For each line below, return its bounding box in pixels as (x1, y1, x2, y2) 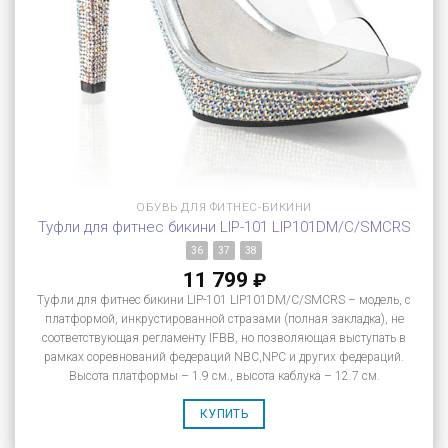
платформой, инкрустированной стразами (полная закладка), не (44, 311, 404, 326)
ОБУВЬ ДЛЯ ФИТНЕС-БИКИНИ (135, 199, 313, 214)
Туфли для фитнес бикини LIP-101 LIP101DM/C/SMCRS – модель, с (37, 292, 411, 307)
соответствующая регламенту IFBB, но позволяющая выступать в (42, 330, 406, 345)
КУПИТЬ (199, 407, 249, 422)
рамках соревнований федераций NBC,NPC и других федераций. (44, 349, 404, 364)
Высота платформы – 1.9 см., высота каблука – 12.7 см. (68, 368, 380, 383)
